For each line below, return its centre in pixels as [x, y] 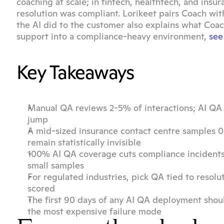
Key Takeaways [75, 72]
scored [41, 188]
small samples [56, 165]
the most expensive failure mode [94, 211]
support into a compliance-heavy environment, [113, 36]
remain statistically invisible [84, 142]
